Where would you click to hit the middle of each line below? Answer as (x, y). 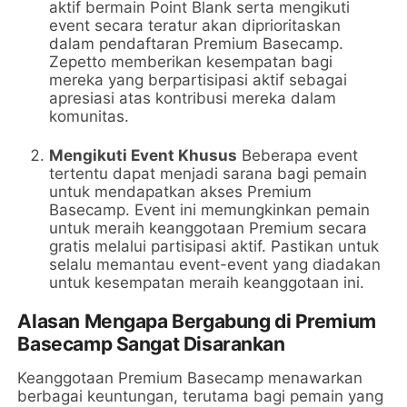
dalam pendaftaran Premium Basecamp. (197, 44)
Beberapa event (298, 156)
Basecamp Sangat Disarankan (151, 344)
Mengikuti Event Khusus (144, 156)
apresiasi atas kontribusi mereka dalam (193, 99)
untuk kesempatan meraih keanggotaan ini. (207, 283)
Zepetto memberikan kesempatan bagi (191, 62)
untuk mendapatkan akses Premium (181, 192)
